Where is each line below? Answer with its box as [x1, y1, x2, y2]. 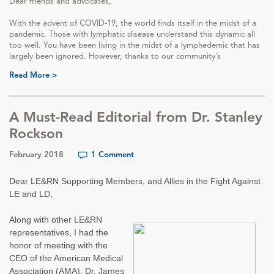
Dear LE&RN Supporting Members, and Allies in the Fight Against [9, 176, 261, 186]
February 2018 [9, 150, 64, 160]
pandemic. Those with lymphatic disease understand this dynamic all [9, 29, 255, 39]
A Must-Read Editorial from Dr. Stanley [9, 108, 262, 126]
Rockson [9, 125, 63, 143]
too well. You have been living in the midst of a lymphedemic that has [9, 40, 260, 50]
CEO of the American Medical [9, 253, 123, 263]
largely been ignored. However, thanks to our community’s [9, 51, 221, 61]
